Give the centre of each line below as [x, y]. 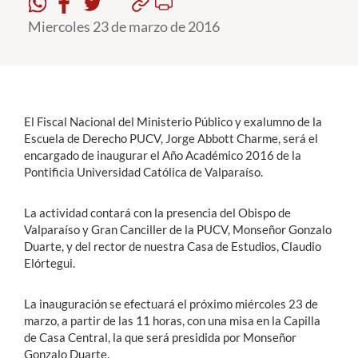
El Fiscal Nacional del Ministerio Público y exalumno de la [173, 121]
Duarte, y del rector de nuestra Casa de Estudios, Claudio [173, 246]
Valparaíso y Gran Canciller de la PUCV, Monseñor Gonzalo [178, 229]
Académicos [49, 74]
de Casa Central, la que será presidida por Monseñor [160, 337]
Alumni [34, 133]
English [50, 199]
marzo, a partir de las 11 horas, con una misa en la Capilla [172, 320]
